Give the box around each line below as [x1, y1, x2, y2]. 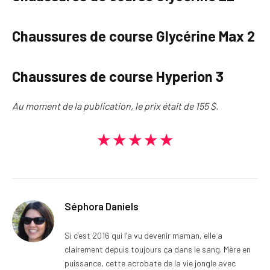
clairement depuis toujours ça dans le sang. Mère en [64, 243, 251, 254]
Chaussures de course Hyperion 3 [12, 67, 224, 86]
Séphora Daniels [64, 199, 139, 212]
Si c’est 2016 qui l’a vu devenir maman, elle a [64, 230, 222, 240]
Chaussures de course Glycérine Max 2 [12, 27, 255, 45]
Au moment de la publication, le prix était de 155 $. [12, 100, 218, 112]
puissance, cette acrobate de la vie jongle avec [64, 257, 236, 268]
